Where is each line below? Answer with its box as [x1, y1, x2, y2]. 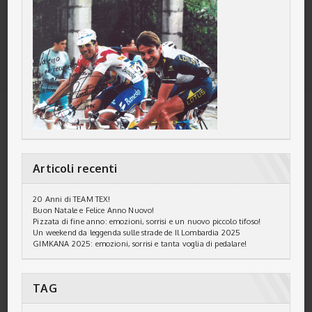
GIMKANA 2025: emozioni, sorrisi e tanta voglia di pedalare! [33, 239, 247, 249]
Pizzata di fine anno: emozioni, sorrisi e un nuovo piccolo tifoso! [33, 217, 261, 227]
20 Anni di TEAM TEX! [33, 194, 111, 205]
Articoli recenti [33, 162, 118, 176]
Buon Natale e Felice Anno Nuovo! [33, 205, 155, 216]
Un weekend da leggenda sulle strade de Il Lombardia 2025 [33, 228, 241, 238]
